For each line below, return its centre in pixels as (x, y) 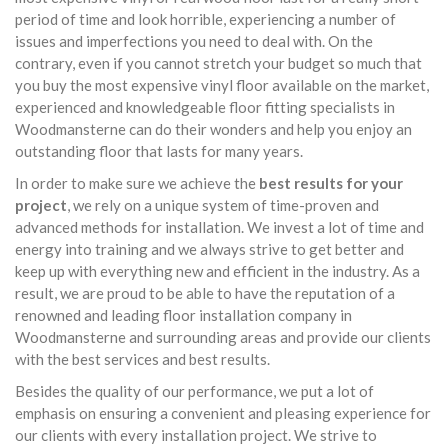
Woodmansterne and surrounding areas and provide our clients (223, 337)
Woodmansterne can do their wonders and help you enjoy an (213, 129)
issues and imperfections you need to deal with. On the (194, 41)
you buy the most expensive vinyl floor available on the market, (222, 85)
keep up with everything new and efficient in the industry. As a (217, 271)
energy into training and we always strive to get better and (209, 249)
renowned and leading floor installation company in (183, 315)
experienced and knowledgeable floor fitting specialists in (205, 107)
